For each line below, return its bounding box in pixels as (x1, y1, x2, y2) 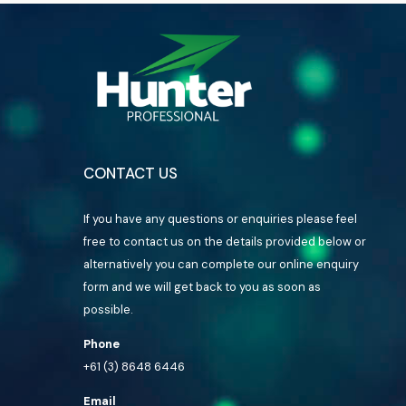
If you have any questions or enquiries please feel (83, 211, 357, 227)
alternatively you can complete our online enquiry (83, 256, 359, 273)
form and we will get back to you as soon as (83, 279, 321, 295)
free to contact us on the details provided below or (83, 234, 366, 250)
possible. (83, 302, 133, 318)
